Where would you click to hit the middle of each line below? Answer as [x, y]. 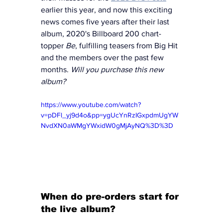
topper [53, 45]
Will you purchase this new [118, 69]
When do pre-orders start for [111, 197]
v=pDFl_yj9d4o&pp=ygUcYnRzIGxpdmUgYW [110, 115]
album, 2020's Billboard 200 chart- [101, 33]
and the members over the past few [103, 57]
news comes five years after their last [106, 21]
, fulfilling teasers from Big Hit [127, 45]
